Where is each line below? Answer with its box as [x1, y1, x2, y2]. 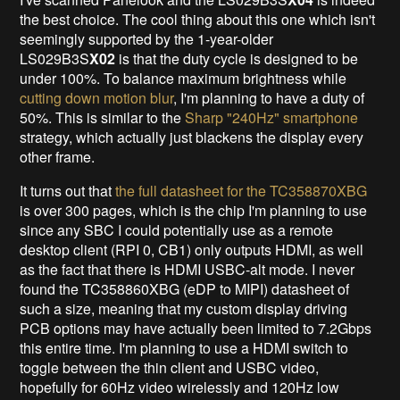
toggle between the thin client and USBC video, [20, 357, 320, 378]
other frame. [20, 146, 96, 167]
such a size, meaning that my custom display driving [20, 298, 348, 319]
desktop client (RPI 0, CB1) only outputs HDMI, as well [20, 239, 364, 260]
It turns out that [20, 180, 116, 201]
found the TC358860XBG [20, 279, 180, 299]
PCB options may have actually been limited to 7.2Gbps [20, 318, 372, 338]
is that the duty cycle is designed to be [115, 48, 359, 69]
